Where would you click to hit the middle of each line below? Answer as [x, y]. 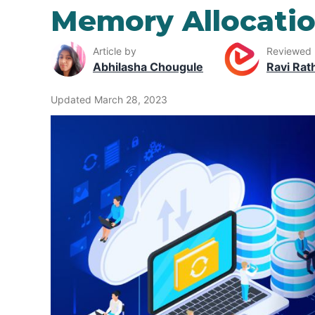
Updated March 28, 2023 [109, 100]
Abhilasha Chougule [148, 66]
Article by [115, 51]
